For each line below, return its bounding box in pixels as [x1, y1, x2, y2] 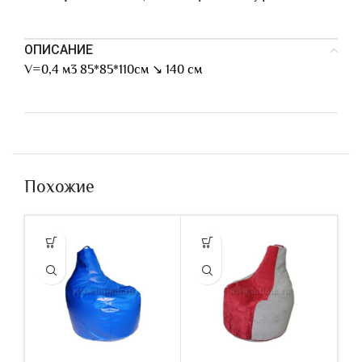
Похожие [24, 176, 95, 196]
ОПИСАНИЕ [24, 42, 93, 57]
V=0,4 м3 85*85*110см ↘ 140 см [24, 62, 202, 77]
